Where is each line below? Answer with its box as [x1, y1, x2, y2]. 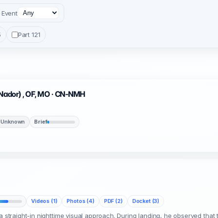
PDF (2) [104, 198, 123, 204]
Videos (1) [31, 198, 57, 204]
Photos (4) [67, 198, 94, 204]
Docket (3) [132, 198, 160, 204]
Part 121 [18, 31, 40, 38]
